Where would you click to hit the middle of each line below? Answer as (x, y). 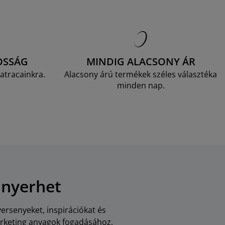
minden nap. (141, 85)
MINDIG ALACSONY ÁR (141, 61)
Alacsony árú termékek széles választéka (141, 74)
